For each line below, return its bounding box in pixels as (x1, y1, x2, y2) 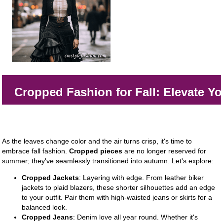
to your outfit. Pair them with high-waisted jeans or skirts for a (22, 193, 213, 201)
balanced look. (22, 203, 68, 211)
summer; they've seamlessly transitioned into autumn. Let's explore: (2, 157, 214, 165)
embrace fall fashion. (2, 147, 70, 155)
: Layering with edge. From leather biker (79, 174, 204, 182)
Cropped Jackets (22, 174, 79, 182)
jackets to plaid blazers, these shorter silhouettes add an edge (22, 184, 216, 191)
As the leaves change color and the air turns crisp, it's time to (2, 137, 192, 145)
